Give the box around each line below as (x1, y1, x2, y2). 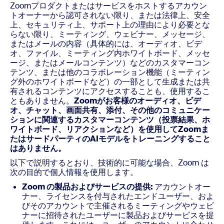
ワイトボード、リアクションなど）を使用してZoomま (10, 124, 209, 134)
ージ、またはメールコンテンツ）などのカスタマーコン (10, 57, 210, 68)
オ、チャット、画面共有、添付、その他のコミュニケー (10, 105, 210, 115)
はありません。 (10, 143, 66, 153)
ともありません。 (10, 95, 74, 106)
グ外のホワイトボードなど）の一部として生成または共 (10, 76, 210, 87)
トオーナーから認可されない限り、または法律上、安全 (10, 10, 210, 20)
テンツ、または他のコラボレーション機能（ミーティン (10, 67, 210, 77)
